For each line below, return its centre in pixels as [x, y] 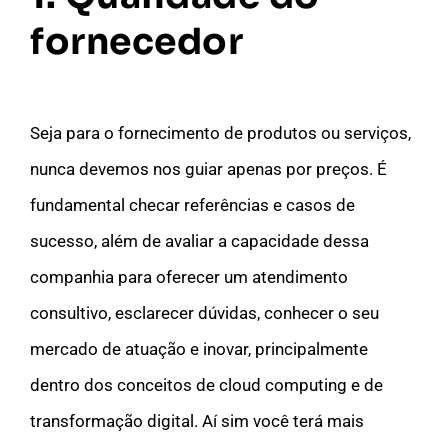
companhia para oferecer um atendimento [189, 276]
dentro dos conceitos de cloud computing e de [206, 384]
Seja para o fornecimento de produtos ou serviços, [220, 132]
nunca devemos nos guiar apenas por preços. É [208, 168]
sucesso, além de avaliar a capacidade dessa [199, 240]
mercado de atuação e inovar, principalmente [199, 348]
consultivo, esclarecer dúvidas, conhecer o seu [204, 312]
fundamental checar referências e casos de [192, 204]
